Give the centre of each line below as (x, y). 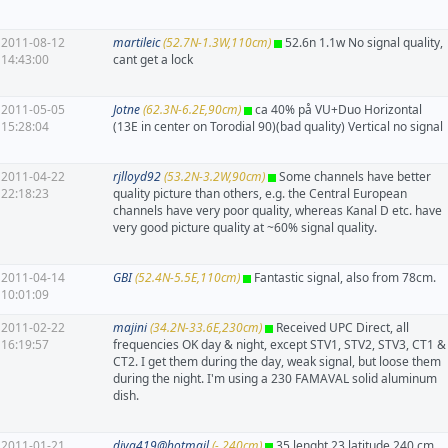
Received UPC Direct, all (341, 328)
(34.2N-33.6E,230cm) (204, 328)
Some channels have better (353, 177)
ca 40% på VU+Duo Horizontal (337, 110)
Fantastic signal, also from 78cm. (343, 278)
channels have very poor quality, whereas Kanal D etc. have (277, 211)
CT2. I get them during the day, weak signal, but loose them (277, 362)
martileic (136, 43)
